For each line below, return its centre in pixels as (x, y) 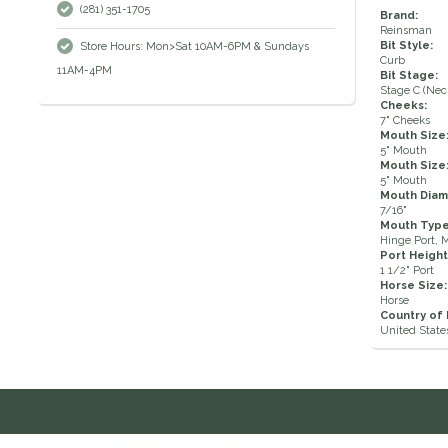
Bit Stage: (408, 76)
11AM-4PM (84, 71)
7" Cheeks (404, 121)
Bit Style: (406, 46)
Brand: (398, 16)
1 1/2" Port (406, 271)
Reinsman (405, 31)
